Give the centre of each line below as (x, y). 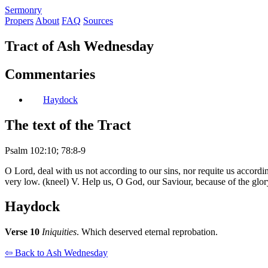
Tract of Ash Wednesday (79, 46)
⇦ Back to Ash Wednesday (56, 253)
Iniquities (59, 232)
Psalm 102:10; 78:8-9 (45, 150)
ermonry (26, 10)
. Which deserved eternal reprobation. (147, 232)
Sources (98, 21)
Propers (19, 21)
